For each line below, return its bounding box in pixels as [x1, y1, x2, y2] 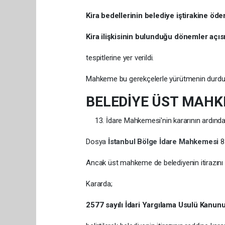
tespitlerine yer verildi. [86, 53, 154, 62]
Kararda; [86, 179, 113, 188]
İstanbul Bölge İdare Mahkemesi [107, 137, 220, 146]
